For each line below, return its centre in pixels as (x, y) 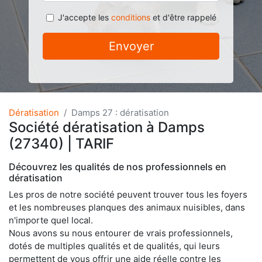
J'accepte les (84, 17)
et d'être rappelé (183, 17)
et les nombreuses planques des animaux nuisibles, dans (127, 207)
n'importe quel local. (51, 220)
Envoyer (131, 46)
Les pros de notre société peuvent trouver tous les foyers (128, 194)
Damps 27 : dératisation (120, 113)
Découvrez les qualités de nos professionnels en (118, 167)
